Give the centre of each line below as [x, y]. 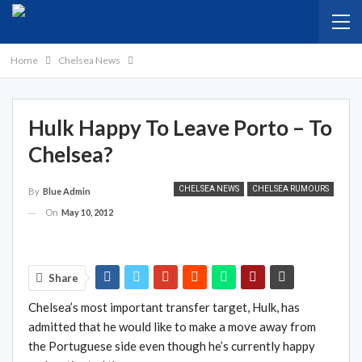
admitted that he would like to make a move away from [172, 326]
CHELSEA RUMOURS [290, 189]
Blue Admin [67, 192]
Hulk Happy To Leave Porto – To [180, 128]
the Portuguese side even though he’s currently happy [172, 345]
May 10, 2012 [87, 213]
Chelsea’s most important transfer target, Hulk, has [164, 307]
